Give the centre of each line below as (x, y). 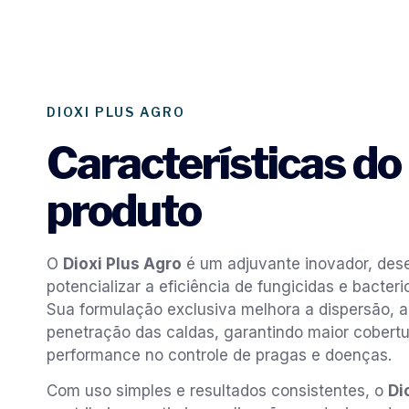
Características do (224, 164)
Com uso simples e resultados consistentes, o (217, 391)
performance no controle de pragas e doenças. (219, 356)
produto (124, 211)
